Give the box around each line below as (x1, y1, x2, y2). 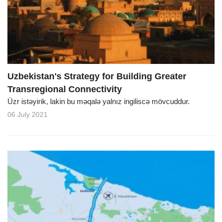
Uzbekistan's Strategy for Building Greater (7, 71, 186, 81)
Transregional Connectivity (7, 84, 122, 94)
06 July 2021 (7, 110, 48, 118)
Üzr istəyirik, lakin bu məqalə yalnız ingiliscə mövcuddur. (7, 97, 192, 106)
